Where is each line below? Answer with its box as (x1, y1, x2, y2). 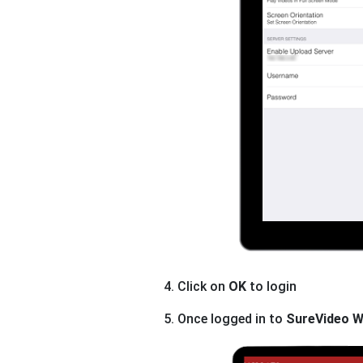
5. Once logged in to (164, 311, 286, 327)
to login (246, 279, 297, 295)
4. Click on (164, 279, 228, 295)
